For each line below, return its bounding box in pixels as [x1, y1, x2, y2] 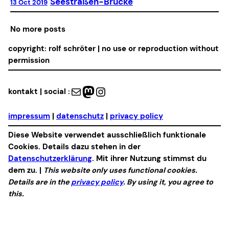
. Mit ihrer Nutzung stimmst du [92, 153, 207, 164]
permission [8, 55, 50, 65]
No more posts [10, 24, 65, 34]
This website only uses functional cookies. [43, 165, 197, 175]
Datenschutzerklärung [8, 153, 92, 164]
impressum [8, 110, 50, 121]
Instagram [94, 83, 106, 99]
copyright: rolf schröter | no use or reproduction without [8, 43, 219, 54]
